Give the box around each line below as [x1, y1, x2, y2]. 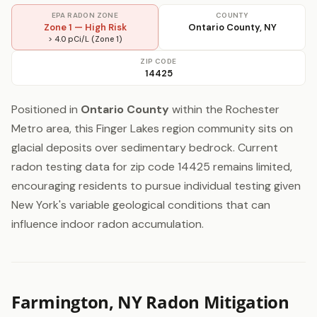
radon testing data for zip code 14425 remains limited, [11, 159, 292, 174]
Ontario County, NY [188, 21, 277, 33]
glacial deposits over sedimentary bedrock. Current [11, 140, 278, 155]
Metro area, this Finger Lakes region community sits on [11, 121, 293, 136]
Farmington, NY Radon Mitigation [11, 290, 289, 313]
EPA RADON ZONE [51, 11, 119, 20]
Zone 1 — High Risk [43, 21, 127, 33]
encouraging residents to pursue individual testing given [11, 178, 301, 193]
